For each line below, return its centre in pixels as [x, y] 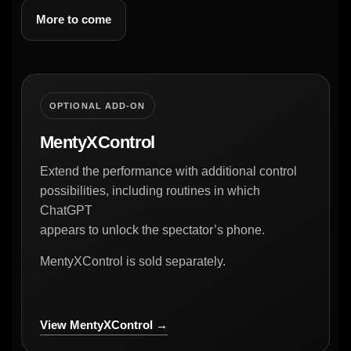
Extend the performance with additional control [168, 171]
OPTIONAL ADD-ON [98, 105]
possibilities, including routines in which [150, 190]
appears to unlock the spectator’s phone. [152, 230]
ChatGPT [66, 210]
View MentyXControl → [104, 324]
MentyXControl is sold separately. [133, 261]
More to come [74, 19]
